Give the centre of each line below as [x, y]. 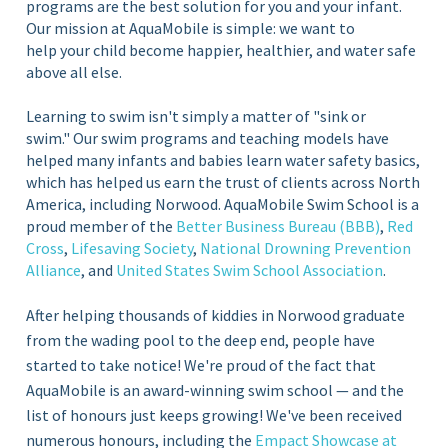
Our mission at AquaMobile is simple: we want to [191, 27]
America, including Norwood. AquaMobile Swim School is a [223, 203]
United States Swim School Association [250, 269]
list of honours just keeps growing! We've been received [214, 414]
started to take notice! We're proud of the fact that [201, 364]
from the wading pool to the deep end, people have [201, 339]
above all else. [74, 71]
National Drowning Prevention [306, 247]
